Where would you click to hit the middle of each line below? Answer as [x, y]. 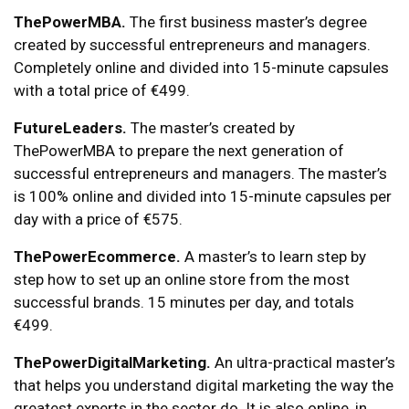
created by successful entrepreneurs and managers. [192, 44]
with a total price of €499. [102, 90]
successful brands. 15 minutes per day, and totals [184, 302]
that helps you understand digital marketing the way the [204, 385]
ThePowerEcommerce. [97, 256]
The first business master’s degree [246, 21]
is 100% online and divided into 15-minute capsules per [203, 196]
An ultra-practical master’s [303, 362]
